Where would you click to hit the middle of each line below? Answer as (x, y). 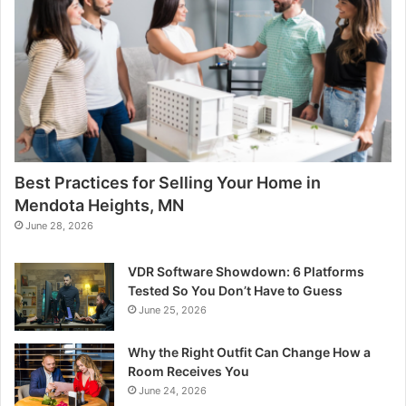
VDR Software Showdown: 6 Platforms (246, 271)
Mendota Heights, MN (99, 205)
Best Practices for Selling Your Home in (168, 182)
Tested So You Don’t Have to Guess (235, 290)
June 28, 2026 (59, 225)
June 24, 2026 (173, 390)
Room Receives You (188, 371)
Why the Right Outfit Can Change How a (249, 352)
